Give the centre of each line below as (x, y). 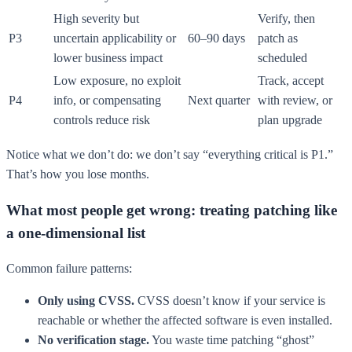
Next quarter (219, 100)
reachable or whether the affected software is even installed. (185, 321)
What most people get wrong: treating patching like (172, 210)
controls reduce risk (102, 119)
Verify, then (286, 18)
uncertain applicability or (115, 38)
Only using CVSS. (86, 301)
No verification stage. (93, 340)
